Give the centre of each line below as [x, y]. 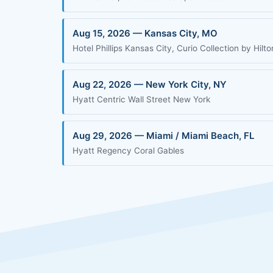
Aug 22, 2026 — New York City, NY [150, 84]
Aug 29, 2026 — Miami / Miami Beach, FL [163, 136]
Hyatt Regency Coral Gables [128, 151]
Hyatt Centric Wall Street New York [141, 99]
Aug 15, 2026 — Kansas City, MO [145, 33]
